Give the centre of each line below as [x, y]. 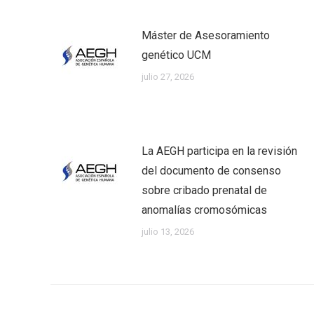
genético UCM [176, 55]
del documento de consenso [211, 171]
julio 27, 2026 [168, 77]
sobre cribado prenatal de [204, 191]
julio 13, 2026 [168, 232]
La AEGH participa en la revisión [219, 151]
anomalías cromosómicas [204, 210]
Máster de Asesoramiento [206, 36]
